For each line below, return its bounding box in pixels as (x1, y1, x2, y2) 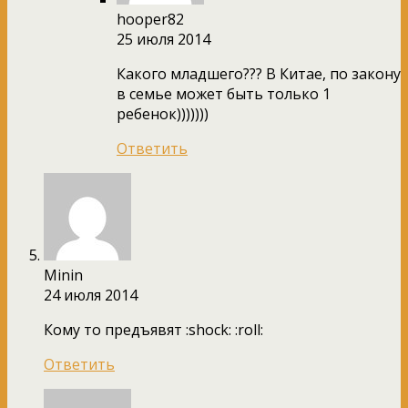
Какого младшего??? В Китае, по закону (117, 63, 401, 84)
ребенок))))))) (117, 103, 209, 124)
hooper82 (117, 8, 184, 29)
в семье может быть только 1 (117, 83, 331, 104)
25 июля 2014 (117, 28, 210, 49)
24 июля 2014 (44, 284, 138, 305)
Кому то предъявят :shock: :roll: (44, 319, 263, 340)
